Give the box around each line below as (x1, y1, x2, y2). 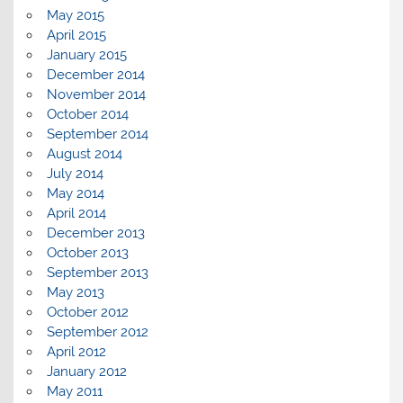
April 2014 (46, 205, 106, 222)
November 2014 (46, 86, 146, 103)
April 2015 (46, 27, 106, 44)
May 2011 (46, 383, 103, 400)
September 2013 (46, 264, 148, 282)
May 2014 (46, 185, 104, 202)
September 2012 (46, 324, 148, 341)
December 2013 (46, 225, 145, 242)
